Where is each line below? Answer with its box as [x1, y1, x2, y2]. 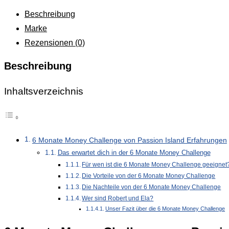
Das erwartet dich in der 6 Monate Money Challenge [57, 148, 211, 156]
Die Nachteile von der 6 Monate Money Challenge [82, 183, 221, 190]
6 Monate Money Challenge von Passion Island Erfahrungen [32, 135, 227, 144]
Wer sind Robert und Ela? [82, 194, 154, 201]
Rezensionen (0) [25, 38, 85, 47]
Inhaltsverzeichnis [4, 85, 83, 97]
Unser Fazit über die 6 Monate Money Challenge [105, 205, 225, 212]
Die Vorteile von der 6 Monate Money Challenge [82, 172, 216, 179]
